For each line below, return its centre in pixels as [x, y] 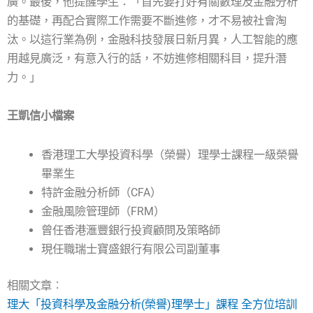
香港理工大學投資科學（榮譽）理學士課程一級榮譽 [170, 155]
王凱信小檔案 [41, 116]
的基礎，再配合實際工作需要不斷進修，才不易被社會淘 [147, 20]
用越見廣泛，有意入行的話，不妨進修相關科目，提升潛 [147, 58]
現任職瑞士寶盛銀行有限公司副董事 [131, 249]
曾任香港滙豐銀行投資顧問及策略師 [131, 231]
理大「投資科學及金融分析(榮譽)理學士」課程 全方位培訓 [152, 304]
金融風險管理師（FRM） [103, 212]
